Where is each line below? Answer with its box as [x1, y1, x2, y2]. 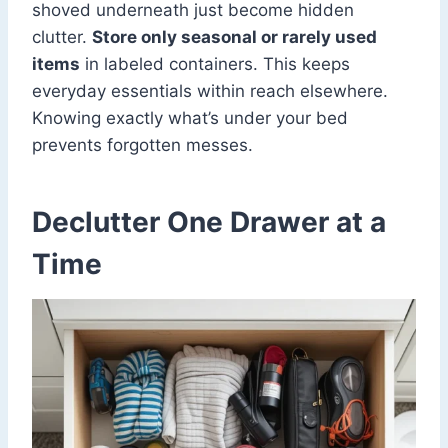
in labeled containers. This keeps [80, 53, 350, 74]
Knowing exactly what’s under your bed [32, 107, 348, 128]
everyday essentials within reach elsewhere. [32, 80, 388, 101]
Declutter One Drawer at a [32, 204, 386, 239]
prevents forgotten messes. [32, 134, 253, 155]
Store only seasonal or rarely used [92, 26, 377, 47]
